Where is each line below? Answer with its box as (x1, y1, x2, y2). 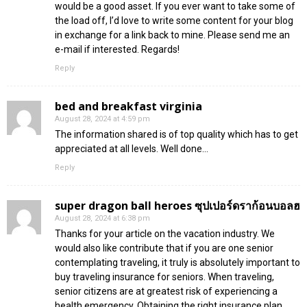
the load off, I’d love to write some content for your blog (55, 14, 293, 26)
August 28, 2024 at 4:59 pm (55, 114, 150, 123)
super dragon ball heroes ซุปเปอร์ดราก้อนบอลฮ (55, 197, 300, 213)
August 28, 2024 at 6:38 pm (55, 213, 150, 223)
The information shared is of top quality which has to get (55, 128, 298, 140)
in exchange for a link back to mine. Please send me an (55, 29, 290, 40)
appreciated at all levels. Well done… (55, 143, 208, 154)
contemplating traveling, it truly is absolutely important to (55, 256, 300, 268)
